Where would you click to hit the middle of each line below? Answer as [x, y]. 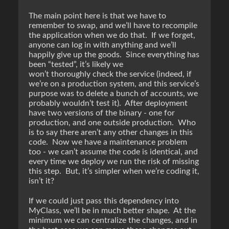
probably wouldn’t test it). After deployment [108, 103]
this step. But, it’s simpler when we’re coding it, [114, 171]
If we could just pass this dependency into [104, 201]
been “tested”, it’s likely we [76, 64]
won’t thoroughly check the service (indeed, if [110, 74]
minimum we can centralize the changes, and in [113, 220]
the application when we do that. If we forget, [112, 35]
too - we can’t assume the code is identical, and [113, 152]
